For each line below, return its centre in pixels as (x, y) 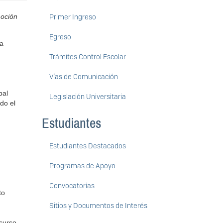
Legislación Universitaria (87, 97)
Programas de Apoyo (82, 166)
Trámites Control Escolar (87, 57)
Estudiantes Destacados (87, 146)
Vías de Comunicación (83, 77)
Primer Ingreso (72, 17)
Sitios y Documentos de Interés (98, 206)
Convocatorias (72, 186)
